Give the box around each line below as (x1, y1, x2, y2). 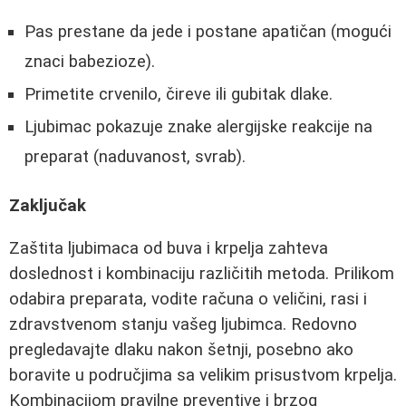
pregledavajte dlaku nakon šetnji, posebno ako (9, 340, 353, 361)
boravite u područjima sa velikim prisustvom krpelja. (9, 365, 397, 386)
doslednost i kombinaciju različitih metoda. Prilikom (9, 264, 394, 285)
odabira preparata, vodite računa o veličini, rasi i (9, 289, 367, 310)
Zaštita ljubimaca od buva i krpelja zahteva (9, 238, 328, 259)
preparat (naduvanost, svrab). (24, 147, 246, 167)
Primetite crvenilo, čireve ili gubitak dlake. (24, 84, 333, 104)
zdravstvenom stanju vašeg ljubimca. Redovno (9, 314, 357, 335)
